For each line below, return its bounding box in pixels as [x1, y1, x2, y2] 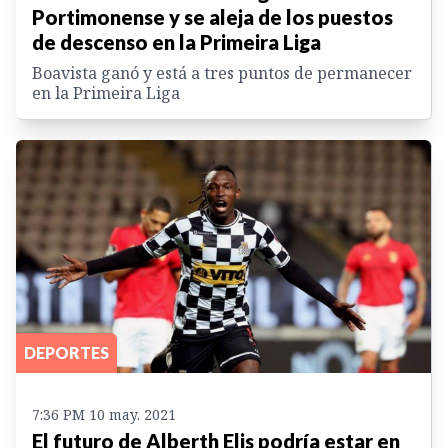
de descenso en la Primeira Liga [32, 29, 321, 54]
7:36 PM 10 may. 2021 [32, 405, 176, 425]
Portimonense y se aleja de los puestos [32, 4, 393, 29]
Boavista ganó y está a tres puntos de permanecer [32, 61, 412, 84]
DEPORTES [24, 343, 109, 363]
